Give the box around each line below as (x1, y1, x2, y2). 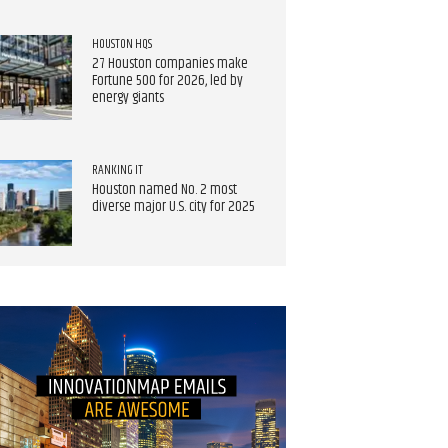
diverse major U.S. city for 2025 (91, 195, 255, 218)
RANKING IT (91, 159, 143, 180)
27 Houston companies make (91, 52, 248, 75)
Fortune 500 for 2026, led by (91, 69, 243, 92)
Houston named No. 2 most (91, 178, 237, 201)
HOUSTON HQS (91, 34, 152, 55)
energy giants (91, 86, 164, 109)
